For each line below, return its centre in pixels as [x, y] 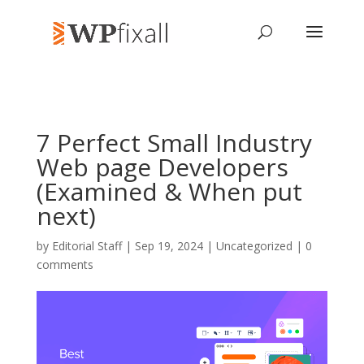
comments [65, 264]
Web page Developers [162, 167]
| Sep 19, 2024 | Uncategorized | [213, 246]
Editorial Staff [87, 246]
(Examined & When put [169, 191]
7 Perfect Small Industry [174, 143]
